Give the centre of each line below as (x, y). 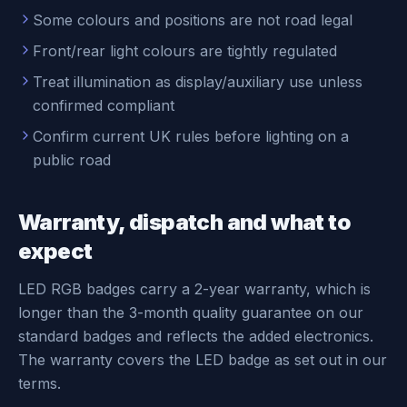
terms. (40, 383)
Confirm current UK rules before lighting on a (191, 136)
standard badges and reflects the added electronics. (196, 336)
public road (72, 160)
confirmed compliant (104, 105)
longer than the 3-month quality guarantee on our (191, 313)
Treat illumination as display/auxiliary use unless (198, 82)
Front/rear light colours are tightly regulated (185, 51)
